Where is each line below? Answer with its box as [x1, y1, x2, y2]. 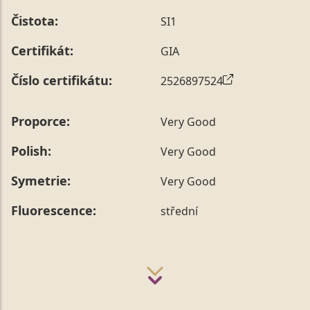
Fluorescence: [11, 202, 96, 219]
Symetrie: [11, 172, 71, 190]
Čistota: [11, 12, 58, 30]
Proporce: [11, 113, 70, 130]
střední [161, 203, 198, 219]
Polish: [11, 143, 51, 160]
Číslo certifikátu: [11, 72, 112, 89]
